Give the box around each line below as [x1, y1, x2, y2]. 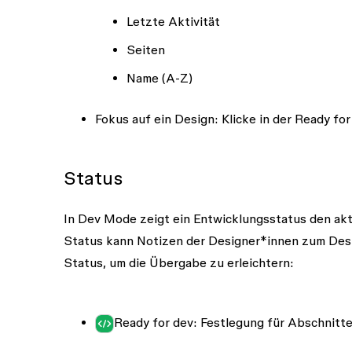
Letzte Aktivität [126, 13, 220, 28]
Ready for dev [113, 314, 193, 329]
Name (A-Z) [126, 70, 192, 85]
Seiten [126, 42, 165, 57]
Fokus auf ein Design [94, 111, 214, 126]
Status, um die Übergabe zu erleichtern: [63, 255, 294, 269]
